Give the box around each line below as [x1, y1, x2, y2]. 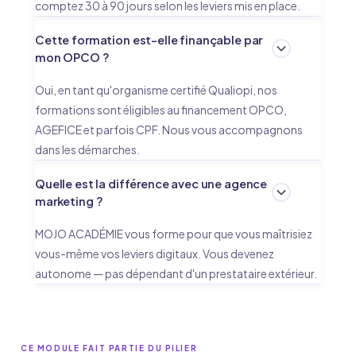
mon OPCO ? [35, 50, 110, 64]
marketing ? [35, 194, 103, 208]
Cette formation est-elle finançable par [35, 33, 263, 47]
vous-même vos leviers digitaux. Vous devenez [35, 246, 274, 261]
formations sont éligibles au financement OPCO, [35, 103, 287, 117]
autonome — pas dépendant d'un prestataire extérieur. [35, 266, 317, 281]
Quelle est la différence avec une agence [35, 176, 268, 191]
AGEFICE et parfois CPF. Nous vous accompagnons [35, 122, 303, 137]
